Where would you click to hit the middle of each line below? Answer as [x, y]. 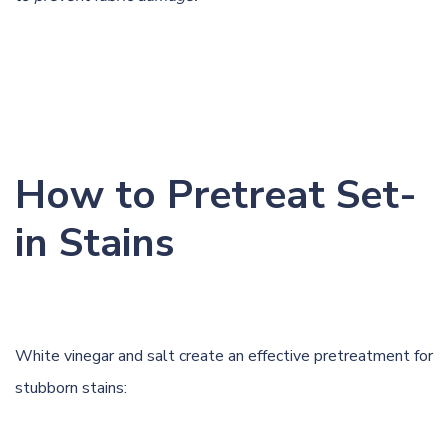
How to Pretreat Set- [216, 194]
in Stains [94, 242]
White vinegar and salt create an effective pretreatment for [224, 355]
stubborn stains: [71, 387]
